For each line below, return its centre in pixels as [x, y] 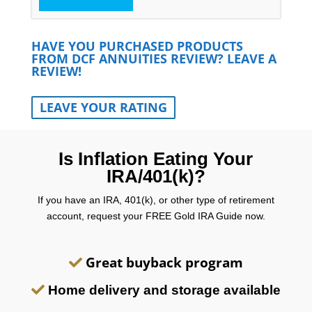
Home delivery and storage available [164, 290]
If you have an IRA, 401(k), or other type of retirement [156, 200]
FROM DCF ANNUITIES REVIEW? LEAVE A [154, 58]
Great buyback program [164, 262]
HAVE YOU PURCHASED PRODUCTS [137, 46]
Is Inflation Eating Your [156, 158]
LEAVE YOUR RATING [103, 107]
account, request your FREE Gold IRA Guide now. [156, 216]
